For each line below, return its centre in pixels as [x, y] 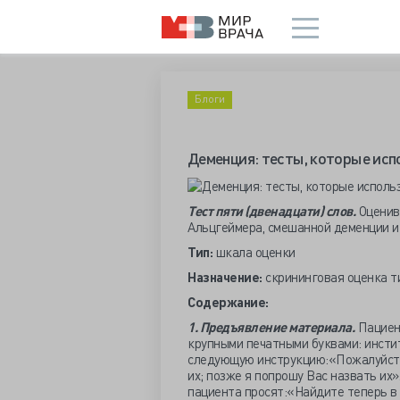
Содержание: [228, 302]
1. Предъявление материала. [271, 327]
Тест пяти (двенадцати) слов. [271, 211]
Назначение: [225, 277]
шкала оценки [257, 252]
